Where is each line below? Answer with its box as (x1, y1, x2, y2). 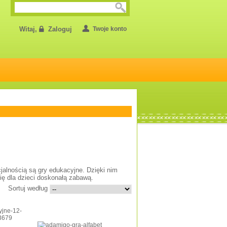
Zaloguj (48, 25, 72, 33)
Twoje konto (93, 25, 127, 32)
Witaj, (19, 25, 39, 33)
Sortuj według (8, 184, 48, 192)
